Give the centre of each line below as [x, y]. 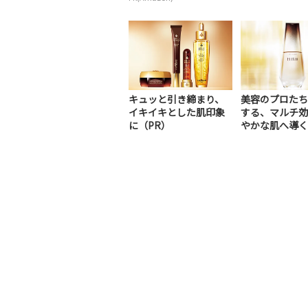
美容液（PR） [271, 138]
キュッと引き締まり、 [176, 99]
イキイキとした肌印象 [177, 112]
